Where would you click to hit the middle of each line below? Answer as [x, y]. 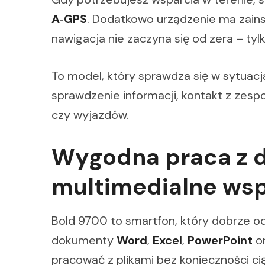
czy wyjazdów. [90, 115]
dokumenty [84, 240]
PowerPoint [220, 240]
